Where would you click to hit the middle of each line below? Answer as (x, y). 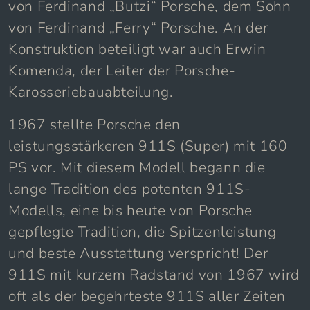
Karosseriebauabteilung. (91, 92)
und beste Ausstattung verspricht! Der (138, 253)
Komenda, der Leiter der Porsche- (122, 70)
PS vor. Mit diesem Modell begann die (137, 167)
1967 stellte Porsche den (95, 124)
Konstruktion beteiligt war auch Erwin (137, 49)
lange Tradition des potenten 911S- (130, 189)
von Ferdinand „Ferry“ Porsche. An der (138, 27)
